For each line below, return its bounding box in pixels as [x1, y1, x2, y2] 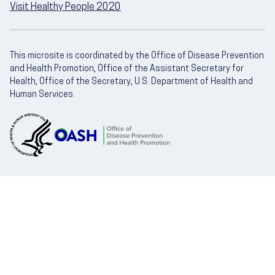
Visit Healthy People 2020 [10, 2, 121, 12]
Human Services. [10, 90, 75, 99]
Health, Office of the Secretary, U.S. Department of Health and [10, 77, 253, 87]
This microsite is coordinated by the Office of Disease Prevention [10, 51, 264, 61]
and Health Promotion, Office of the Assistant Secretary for [10, 64, 244, 74]
